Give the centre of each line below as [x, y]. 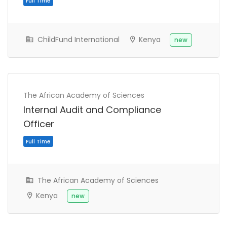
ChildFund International [78, 40]
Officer [39, 124]
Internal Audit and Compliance [92, 110]
